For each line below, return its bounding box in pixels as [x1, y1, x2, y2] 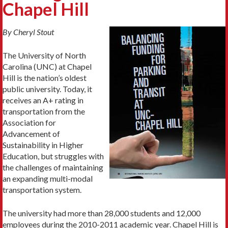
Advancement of [3, 129, 60, 139]
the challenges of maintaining [3, 162, 103, 173]
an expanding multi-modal [3, 174, 93, 184]
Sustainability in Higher [3, 140, 83, 150]
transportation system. [3, 185, 81, 195]
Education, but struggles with [3, 151, 104, 161]
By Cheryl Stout [3, 27, 54, 37]
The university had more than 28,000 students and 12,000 [3, 208, 201, 218]
